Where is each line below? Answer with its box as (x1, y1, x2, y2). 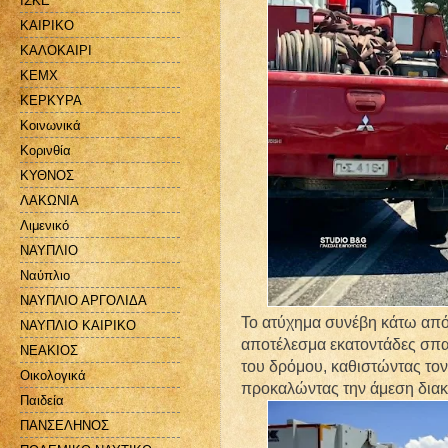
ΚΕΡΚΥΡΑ (20, 92, 82, 108)
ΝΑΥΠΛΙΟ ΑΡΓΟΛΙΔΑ (20, 292, 147, 308)
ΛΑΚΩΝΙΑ (20, 192, 79, 208)
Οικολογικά (20, 367, 86, 383)
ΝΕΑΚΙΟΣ (20, 342, 78, 358)
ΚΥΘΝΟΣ (20, 167, 74, 183)
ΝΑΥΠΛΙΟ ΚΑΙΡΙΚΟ (20, 317, 136, 333)
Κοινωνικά (20, 117, 81, 133)
